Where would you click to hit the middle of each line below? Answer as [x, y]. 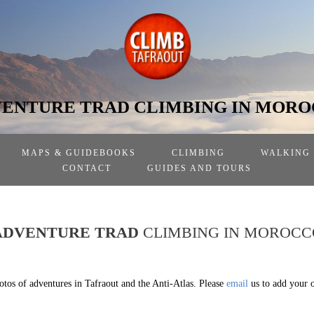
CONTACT [87, 168]
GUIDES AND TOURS [199, 168]
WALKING [286, 153]
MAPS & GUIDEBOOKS [79, 153]
